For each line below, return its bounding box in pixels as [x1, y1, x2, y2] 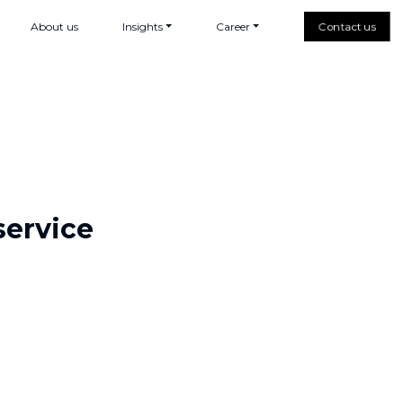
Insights [121, 20, 163, 33]
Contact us [318, 20, 375, 33]
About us [30, 20, 78, 33]
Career [215, 20, 250, 33]
